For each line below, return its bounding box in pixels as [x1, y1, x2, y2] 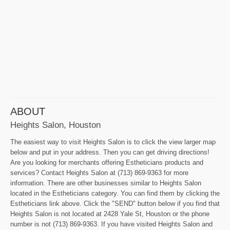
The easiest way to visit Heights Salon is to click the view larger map [10, 138, 216, 146]
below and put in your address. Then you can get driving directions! [10, 148, 209, 157]
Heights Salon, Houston [10, 120, 101, 130]
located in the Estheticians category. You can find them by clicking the [10, 189, 220, 198]
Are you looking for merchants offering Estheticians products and [10, 159, 203, 167]
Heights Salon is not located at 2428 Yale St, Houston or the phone [10, 210, 209, 218]
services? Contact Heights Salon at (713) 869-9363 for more [10, 169, 188, 177]
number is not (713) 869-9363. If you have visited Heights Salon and [10, 220, 213, 228]
